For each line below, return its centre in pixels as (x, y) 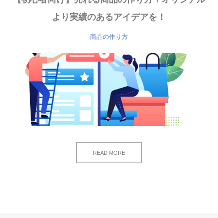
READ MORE (109, 153)
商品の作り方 (109, 37)
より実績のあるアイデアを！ (109, 17)
